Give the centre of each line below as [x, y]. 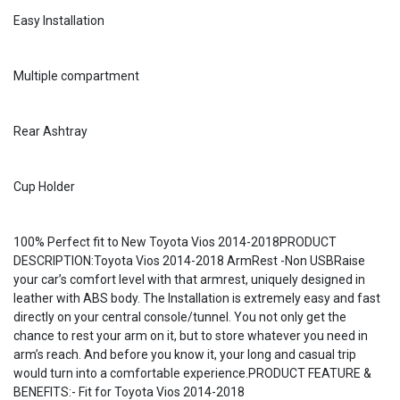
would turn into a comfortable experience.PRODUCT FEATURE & [192, 373]
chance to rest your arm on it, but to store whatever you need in [191, 336]
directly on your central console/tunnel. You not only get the [180, 317]
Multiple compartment [76, 76]
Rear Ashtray [50, 131]
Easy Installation [59, 21]
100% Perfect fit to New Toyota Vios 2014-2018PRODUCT [175, 242]
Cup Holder [44, 187]
